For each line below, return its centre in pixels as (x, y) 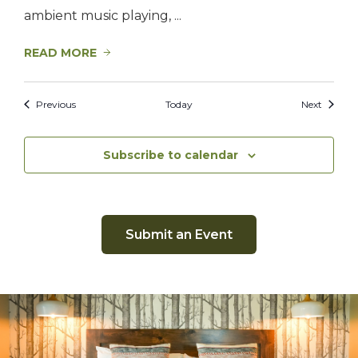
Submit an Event (179, 234)
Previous (56, 104)
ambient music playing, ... (103, 15)
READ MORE (60, 52)
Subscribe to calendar (170, 155)
